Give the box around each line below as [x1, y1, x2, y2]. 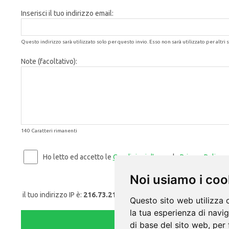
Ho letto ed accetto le [42, 153, 113, 161]
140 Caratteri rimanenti [20, 128, 77, 133]
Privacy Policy [179, 153, 223, 161]
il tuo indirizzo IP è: [20, 191, 83, 199]
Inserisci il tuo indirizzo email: [20, 9, 113, 17]
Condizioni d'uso [112, 153, 166, 161]
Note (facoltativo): [20, 57, 77, 65]
